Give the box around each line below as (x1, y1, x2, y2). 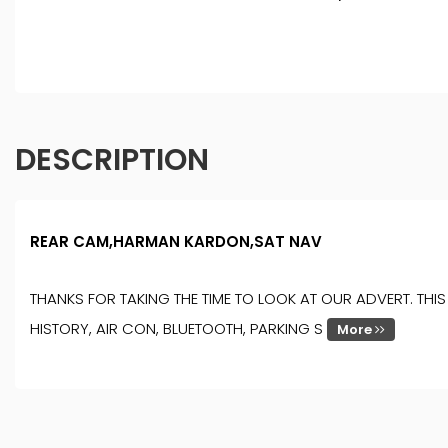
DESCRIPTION (15, 139, 209, 182)
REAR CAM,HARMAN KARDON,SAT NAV (30, 231, 322, 253)
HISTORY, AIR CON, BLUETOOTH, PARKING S (30, 318, 327, 340)
